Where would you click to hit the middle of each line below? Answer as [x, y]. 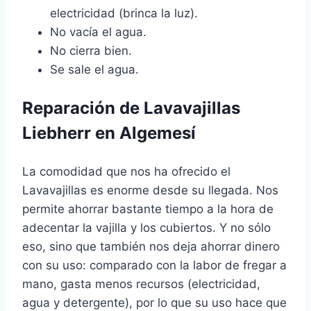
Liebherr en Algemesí [109, 133]
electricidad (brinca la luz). [124, 14]
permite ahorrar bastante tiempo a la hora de [148, 209]
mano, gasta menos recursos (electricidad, [141, 284]
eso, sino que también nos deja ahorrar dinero [151, 247]
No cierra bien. [91, 51]
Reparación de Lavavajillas [131, 108]
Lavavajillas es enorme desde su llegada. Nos [150, 191]
